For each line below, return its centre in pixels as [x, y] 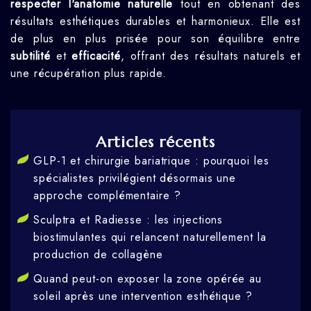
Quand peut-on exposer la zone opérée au [148, 279]
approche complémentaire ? [107, 195]
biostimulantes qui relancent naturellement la [150, 237]
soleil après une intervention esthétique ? [143, 296]
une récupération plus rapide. [89, 73]
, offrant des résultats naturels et [211, 56]
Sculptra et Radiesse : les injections [128, 220]
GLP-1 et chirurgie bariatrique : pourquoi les [151, 161]
